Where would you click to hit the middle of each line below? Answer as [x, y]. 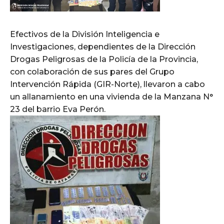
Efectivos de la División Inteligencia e [85, 34]
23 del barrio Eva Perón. [58, 109]
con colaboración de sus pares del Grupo [92, 72]
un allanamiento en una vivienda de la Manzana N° [111, 97]
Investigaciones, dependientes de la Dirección [103, 47]
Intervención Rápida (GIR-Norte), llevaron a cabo [107, 84]
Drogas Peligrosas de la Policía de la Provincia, [104, 59]
